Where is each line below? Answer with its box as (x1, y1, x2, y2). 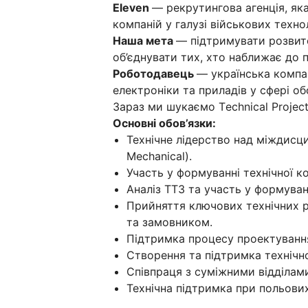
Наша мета (113, 33, 176, 47)
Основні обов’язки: (113, 115, 216, 130)
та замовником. (126, 214, 212, 229)
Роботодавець (113, 66, 197, 80)
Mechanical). (126, 148, 192, 163)
